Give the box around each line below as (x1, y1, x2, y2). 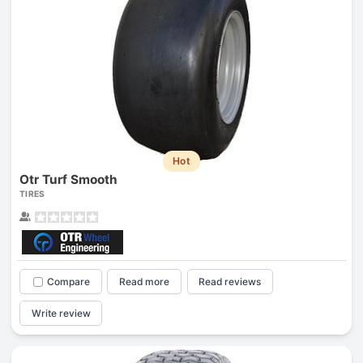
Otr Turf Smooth (19, 172, 117, 188)
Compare (46, 275, 90, 288)
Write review (31, 306, 91, 319)
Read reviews (199, 275, 262, 288)
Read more (119, 275, 170, 288)
